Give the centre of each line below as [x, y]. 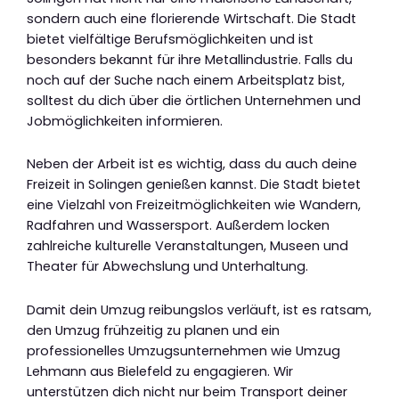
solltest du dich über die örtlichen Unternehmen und [194, 100]
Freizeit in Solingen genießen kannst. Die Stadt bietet [194, 185]
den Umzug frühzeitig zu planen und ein [153, 330]
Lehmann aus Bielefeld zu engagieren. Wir [160, 371]
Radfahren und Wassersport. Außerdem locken [178, 226]
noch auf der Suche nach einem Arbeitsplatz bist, [186, 80]
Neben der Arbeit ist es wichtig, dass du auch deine [192, 164]
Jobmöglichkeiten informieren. [125, 121]
